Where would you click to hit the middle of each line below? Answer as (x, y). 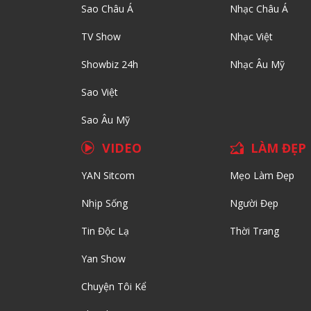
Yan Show (103, 259)
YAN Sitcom (108, 176)
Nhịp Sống (104, 203)
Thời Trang (254, 231)
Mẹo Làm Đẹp (262, 176)
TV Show (101, 37)
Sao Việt (100, 92)
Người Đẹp (254, 203)
